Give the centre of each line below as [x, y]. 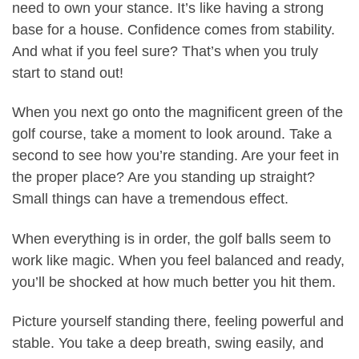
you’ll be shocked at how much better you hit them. [174, 282]
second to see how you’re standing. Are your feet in [175, 156]
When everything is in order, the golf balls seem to [171, 238]
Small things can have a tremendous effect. [150, 199]
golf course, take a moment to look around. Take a [172, 134]
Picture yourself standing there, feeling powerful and [178, 322]
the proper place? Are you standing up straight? [163, 177]
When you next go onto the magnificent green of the [177, 113]
